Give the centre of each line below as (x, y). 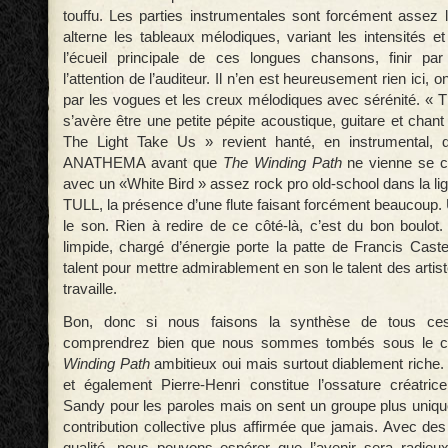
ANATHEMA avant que (143, 162)
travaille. (90, 288)
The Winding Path (282, 162)
